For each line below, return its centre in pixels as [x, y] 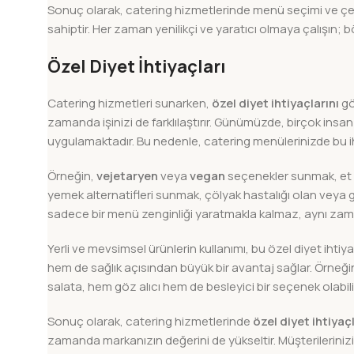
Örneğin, [72, 176]
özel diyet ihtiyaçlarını [275, 104]
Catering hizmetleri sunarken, [130, 104]
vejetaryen [127, 176]
